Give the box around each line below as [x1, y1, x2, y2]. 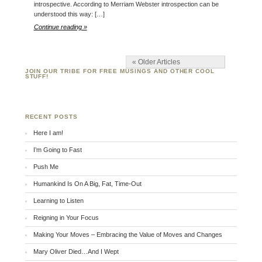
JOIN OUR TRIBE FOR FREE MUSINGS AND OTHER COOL [25, 68, 215, 75]
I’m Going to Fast [33, 146, 82, 154]
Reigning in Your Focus [33, 214, 99, 222]
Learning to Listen [33, 197, 84, 205]
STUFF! [25, 73, 49, 80]
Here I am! [33, 129, 64, 137]
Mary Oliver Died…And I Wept [33, 248, 119, 256]
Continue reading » [33, 23, 87, 31]
